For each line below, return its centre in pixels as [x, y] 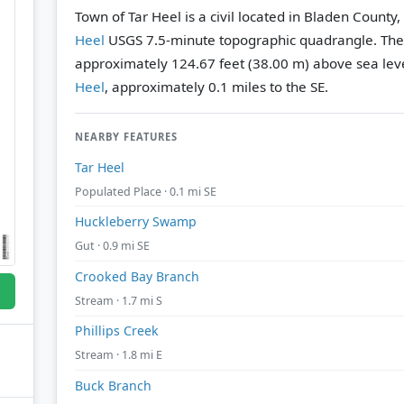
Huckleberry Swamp [136, 222]
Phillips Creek [117, 331]
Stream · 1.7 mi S [119, 300]
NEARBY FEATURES [126, 136]
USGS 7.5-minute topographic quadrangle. [243, 39]
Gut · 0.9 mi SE [112, 246]
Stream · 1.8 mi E [119, 355]
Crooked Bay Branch [137, 276]
